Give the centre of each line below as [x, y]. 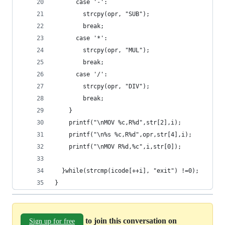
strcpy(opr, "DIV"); [102, 86]
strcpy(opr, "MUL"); [102, 50]
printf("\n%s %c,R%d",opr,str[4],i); [123, 135]
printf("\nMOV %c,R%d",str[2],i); [118, 123]
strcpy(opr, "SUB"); [102, 14]
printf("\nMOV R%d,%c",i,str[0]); [118, 147]
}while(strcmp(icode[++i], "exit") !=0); [127, 171]
